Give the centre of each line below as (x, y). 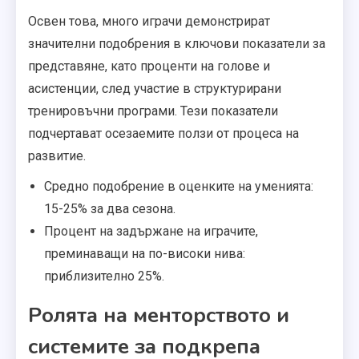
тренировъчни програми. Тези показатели (153, 111)
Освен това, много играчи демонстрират (149, 21)
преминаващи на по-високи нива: (145, 253)
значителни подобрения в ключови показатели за (177, 43)
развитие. (57, 155)
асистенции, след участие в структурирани (155, 88)
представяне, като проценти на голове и (149, 66)
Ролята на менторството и (159, 315)
